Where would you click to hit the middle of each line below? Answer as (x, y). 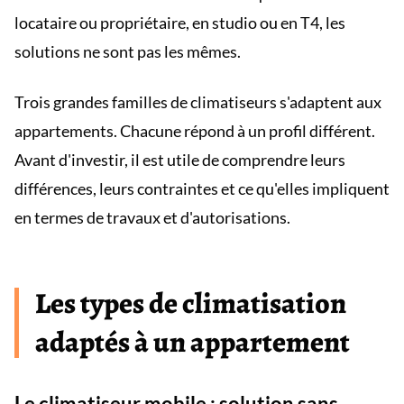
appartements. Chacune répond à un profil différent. (195, 131)
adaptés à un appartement (193, 342)
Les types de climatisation (191, 303)
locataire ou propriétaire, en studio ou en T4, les (180, 23)
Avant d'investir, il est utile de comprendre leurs (180, 160)
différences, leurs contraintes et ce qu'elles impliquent (202, 188)
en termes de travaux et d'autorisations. (152, 217)
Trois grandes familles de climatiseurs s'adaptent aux (198, 102)
